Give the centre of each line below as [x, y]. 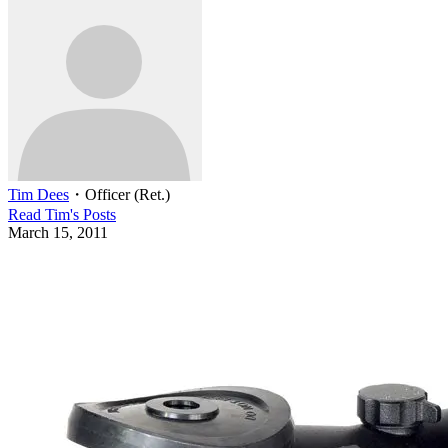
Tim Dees [38, 194]
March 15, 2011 [58, 232]
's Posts [93, 214]
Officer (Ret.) [127, 194]
